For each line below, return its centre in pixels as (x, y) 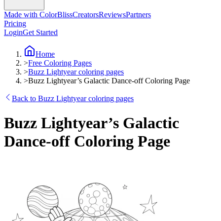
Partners (138, 15)
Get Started (40, 33)
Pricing (15, 24)
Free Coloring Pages (60, 63)
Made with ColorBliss (38, 15)
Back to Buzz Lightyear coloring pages (73, 99)
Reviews (112, 15)
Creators (86, 15)
